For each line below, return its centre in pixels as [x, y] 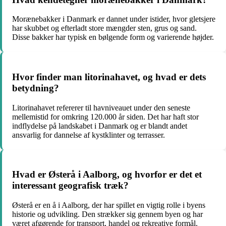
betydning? [36, 88]
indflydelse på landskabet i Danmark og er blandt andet [100, 126]
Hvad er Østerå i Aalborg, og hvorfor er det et [107, 175]
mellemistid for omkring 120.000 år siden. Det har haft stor [105, 117]
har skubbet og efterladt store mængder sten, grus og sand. [104, 28]
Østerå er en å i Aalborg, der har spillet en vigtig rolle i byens [109, 205]
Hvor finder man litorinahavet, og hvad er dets [109, 77]
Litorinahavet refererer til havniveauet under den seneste [101, 107]
